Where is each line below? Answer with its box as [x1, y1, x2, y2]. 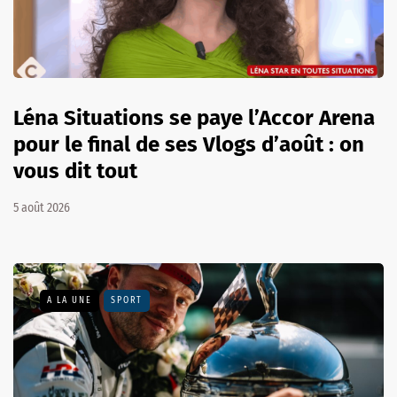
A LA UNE [47, 294, 92, 306]
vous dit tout [13, 158, 137, 183]
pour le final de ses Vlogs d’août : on [13, 131, 364, 157]
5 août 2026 [13, 199, 70, 215]
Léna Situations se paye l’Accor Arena [13, 105, 375, 130]
